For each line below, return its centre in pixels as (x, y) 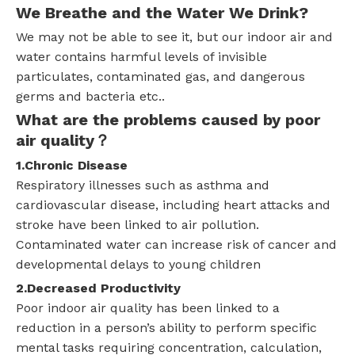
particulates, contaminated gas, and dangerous (160, 77)
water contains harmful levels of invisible (141, 57)
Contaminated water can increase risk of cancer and (176, 245)
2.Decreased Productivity (98, 288)
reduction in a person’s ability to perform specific (166, 328)
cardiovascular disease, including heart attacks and (173, 205)
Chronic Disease (76, 166)
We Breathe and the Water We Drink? (162, 13)
